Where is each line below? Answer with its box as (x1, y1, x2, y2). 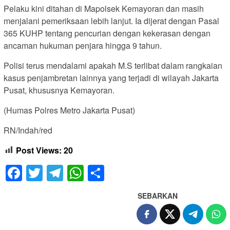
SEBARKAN (138, 190, 178, 201)
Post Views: (16, 144, 62, 156)
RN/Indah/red (4, 124, 52, 136)
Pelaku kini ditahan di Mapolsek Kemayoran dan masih (4, 2, 204, 14)
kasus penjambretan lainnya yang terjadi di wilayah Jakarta (4, 71, 219, 84)
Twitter (43, 161, 91, 185)
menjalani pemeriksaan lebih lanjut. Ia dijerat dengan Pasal (4, 14, 219, 27)
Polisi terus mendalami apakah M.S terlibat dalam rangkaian (4, 59, 222, 71)
